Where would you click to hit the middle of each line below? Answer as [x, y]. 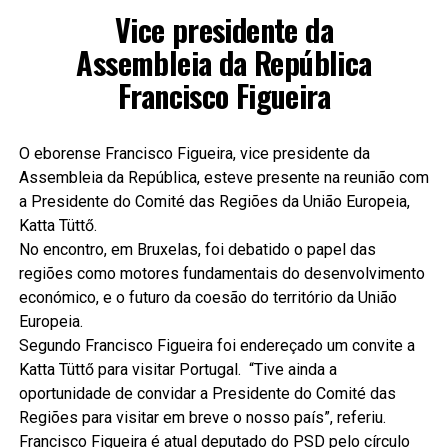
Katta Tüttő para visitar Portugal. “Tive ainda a [177, 369]
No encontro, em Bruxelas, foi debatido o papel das [197, 249]
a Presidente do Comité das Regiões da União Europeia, [214, 201]
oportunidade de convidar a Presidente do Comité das [207, 393]
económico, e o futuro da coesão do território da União [207, 297]
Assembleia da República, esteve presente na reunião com [223, 177]
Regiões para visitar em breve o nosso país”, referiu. [202, 417]
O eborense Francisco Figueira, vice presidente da [194, 153]
